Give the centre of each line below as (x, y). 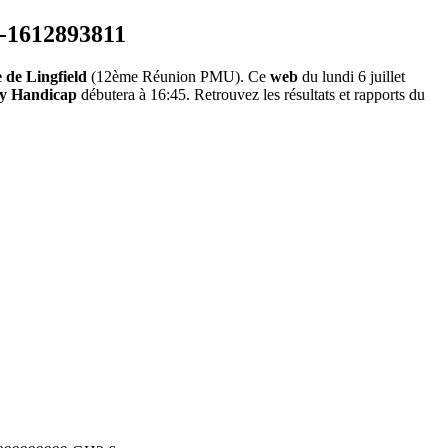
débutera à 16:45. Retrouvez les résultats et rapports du (251, 95)
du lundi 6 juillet (351, 77)
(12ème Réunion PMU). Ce (178, 77)
